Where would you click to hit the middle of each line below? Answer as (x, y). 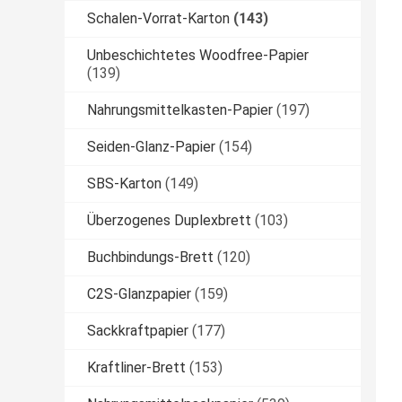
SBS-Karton (124, 184)
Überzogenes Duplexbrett (169, 221)
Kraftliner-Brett (136, 368)
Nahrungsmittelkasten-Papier (180, 110)
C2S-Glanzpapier (139, 294)
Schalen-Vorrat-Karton (158, 19)
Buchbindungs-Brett (150, 258)
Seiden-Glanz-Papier (151, 147)
